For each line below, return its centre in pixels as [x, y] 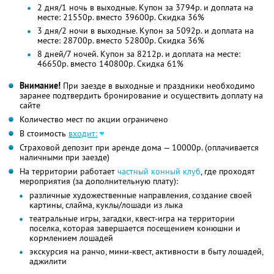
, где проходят [228, 172]
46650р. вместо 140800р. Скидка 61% [110, 64]
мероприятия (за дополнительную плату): [99, 181]
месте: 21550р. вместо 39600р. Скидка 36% [120, 17]
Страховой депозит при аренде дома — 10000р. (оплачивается [139, 148]
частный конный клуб [159, 172]
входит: [83, 134]
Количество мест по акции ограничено [94, 120]
